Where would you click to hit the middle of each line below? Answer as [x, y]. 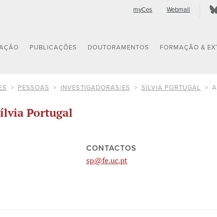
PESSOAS [33, 88]
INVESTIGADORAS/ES [95, 88]
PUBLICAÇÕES [54, 48]
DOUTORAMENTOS [119, 48]
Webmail [178, 10]
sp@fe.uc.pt [107, 160]
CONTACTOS [112, 148]
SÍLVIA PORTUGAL [171, 88]
